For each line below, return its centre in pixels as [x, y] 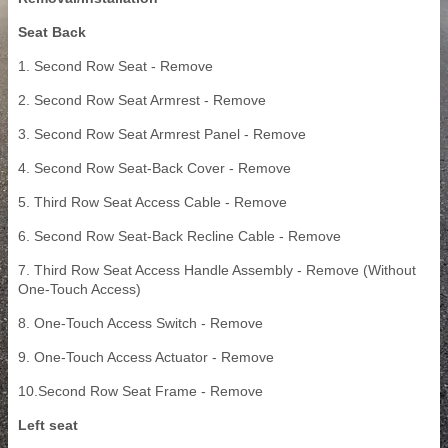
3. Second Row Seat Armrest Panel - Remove [162, 134]
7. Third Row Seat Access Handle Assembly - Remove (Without [217, 270]
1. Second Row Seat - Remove [115, 66]
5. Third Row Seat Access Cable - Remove [152, 202]
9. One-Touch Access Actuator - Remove [146, 357]
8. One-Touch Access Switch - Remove [140, 323]
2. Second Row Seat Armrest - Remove [142, 100]
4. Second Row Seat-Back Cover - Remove [154, 168]
